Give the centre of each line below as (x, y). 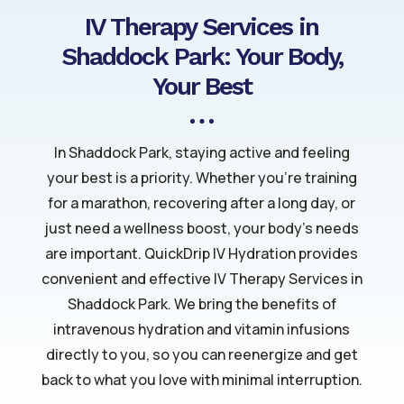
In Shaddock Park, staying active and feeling (202, 152)
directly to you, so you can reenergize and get (202, 354)
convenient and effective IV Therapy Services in (202, 279)
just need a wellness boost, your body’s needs (202, 228)
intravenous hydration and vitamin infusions (202, 329)
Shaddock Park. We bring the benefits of (202, 304)
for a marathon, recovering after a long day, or (202, 203)
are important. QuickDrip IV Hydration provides (202, 253)
